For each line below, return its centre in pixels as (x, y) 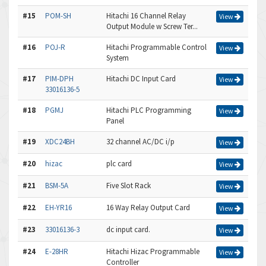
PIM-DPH (59, 79)
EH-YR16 (58, 208)
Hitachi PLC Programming (149, 110)
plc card (119, 164)
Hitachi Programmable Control (156, 47)
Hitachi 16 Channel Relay (146, 16)
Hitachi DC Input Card (141, 79)
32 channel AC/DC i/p (140, 142)
